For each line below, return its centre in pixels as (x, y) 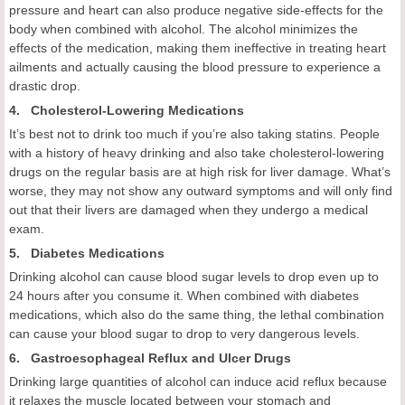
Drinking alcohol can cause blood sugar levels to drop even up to (194, 277)
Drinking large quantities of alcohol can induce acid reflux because (198, 382)
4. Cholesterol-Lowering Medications (127, 111)
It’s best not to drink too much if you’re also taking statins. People (194, 134)
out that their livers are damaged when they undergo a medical (188, 210)
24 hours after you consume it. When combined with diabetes (184, 296)
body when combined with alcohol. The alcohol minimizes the (184, 29)
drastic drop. (45, 86)
